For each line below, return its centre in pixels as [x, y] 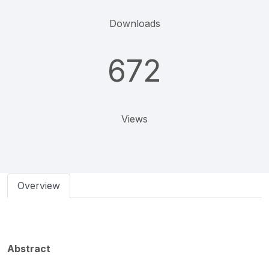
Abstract [29, 249]
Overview [39, 186]
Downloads [134, 23]
